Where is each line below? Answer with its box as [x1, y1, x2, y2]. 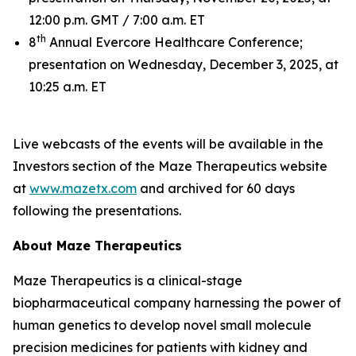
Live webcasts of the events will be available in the [13, 136, 323, 152]
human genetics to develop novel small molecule [13, 317, 311, 333]
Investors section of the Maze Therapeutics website [13, 158, 327, 174]
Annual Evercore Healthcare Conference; [46, 34, 303, 50]
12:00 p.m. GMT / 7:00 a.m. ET [29, 12, 205, 28]
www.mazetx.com [29, 180, 137, 196]
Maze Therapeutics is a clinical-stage [13, 273, 242, 288]
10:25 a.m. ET [29, 79, 106, 95]
